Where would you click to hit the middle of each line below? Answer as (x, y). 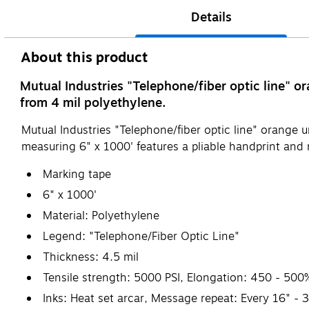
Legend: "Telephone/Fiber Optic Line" (141, 236)
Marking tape (77, 174)
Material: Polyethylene (101, 216)
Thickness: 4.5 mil (91, 257)
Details (211, 17)
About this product (85, 57)
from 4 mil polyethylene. (93, 102)
